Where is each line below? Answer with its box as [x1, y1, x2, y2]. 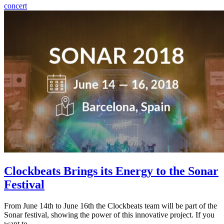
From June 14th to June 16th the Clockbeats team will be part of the [4, 201, 217, 210]
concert [4, 1, 27, 10]
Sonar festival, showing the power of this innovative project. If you [4, 210, 214, 219]
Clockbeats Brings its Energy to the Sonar [4, 164, 218, 178]
